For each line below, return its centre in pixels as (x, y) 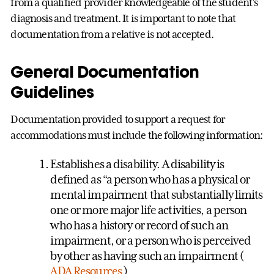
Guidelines (52, 91)
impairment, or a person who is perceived (151, 241)
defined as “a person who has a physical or (150, 180)
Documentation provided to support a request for (118, 119)
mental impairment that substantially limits (157, 195)
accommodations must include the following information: (137, 135)
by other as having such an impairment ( (147, 256)
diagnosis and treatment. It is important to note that (123, 18)
